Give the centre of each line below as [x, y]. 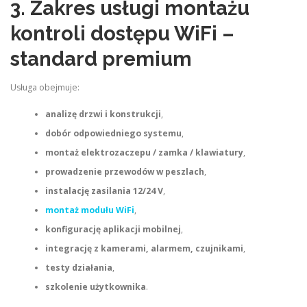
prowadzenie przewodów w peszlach [124, 171]
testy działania [78, 267]
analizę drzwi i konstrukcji [103, 114]
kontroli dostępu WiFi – [122, 34]
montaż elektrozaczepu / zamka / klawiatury [144, 152]
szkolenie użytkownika [95, 286]
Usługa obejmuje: [45, 88]
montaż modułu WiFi [89, 210]
